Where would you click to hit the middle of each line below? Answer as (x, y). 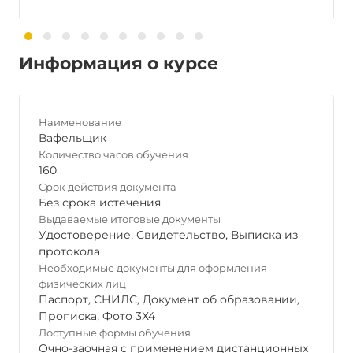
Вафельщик (72, 138)
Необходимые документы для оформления (153, 268)
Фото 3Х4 (129, 316)
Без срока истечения (100, 203)
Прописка (68, 316)
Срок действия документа (108, 187)
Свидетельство (181, 235)
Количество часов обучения (113, 154)
